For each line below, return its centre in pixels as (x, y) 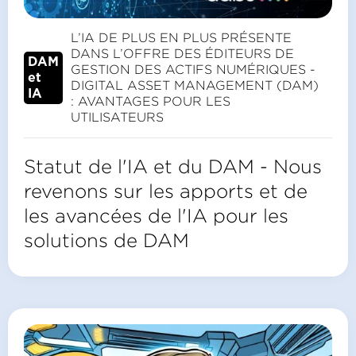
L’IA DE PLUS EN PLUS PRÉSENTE (181, 38)
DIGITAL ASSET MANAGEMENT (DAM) (195, 86)
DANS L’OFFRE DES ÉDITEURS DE (182, 54)
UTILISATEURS (117, 118)
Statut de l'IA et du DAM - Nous (173, 166)
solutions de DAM (106, 240)
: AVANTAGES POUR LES (151, 102)
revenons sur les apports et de (166, 191)
